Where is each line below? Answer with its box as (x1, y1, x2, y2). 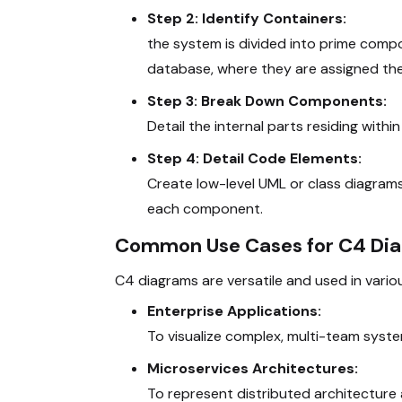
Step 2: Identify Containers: (147, 8, 346, 28)
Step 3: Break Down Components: (147, 91, 387, 110)
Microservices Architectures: (147, 358, 358, 378)
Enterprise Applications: (147, 301, 321, 320)
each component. (147, 198, 263, 218)
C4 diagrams (115, 270, 198, 290)
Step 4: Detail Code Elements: (147, 148, 362, 168)
